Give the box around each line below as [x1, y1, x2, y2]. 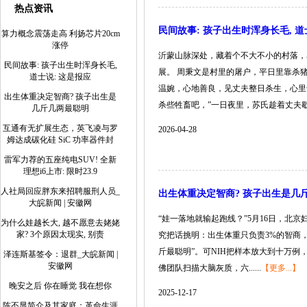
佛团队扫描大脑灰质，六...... [158, 263, 261, 273]
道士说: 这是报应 [29, 72, 91, 82]
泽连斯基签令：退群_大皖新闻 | [3, 249, 118, 259]
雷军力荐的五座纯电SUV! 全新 [4, 155, 116, 164]
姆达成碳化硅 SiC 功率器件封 [7, 135, 114, 145]
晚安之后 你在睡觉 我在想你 [9, 281, 112, 291]
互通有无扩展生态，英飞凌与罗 [3, 123, 118, 133]
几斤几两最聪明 [32, 103, 89, 113]
